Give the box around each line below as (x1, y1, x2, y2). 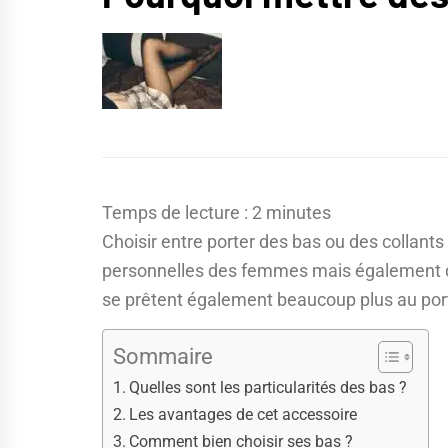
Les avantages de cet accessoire (129, 405, 358, 425)
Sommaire (113, 344, 213, 370)
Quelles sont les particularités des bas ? (129, 378, 408, 398)
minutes (266, 202, 331, 224)
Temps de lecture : (102, 202, 252, 224)
